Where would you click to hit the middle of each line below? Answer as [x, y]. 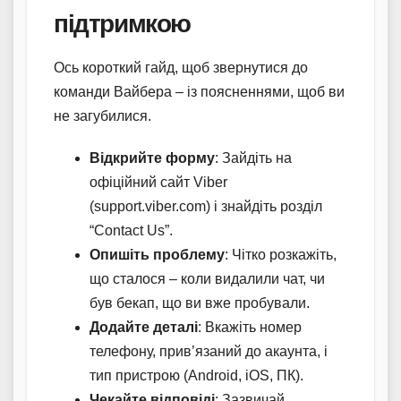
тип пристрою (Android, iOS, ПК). [196, 376]
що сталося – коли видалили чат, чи [207, 279]
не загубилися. [102, 116]
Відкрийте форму [152, 158]
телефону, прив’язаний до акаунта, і [209, 352]
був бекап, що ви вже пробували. [200, 303]
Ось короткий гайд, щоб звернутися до [181, 68]
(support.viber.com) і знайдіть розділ [206, 207]
